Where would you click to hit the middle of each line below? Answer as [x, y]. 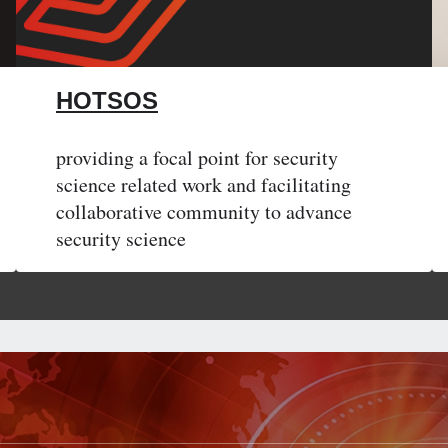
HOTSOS [107, 101]
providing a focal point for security [197, 158]
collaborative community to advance [204, 212]
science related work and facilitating [203, 185]
